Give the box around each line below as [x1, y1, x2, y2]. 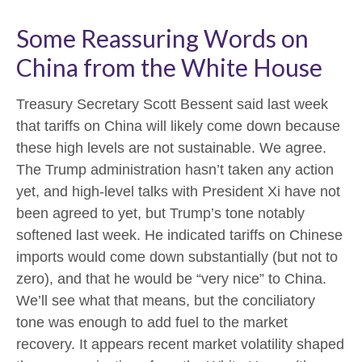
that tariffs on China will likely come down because [16, 118, 340, 134]
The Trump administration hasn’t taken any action [16, 162, 334, 178]
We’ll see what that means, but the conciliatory [16, 293, 315, 309]
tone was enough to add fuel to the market [16, 314, 288, 330]
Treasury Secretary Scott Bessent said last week [16, 96, 328, 112]
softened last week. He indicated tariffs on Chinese [16, 227, 343, 243]
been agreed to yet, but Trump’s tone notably [16, 205, 305, 221]
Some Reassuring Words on [16, 23, 309, 53]
